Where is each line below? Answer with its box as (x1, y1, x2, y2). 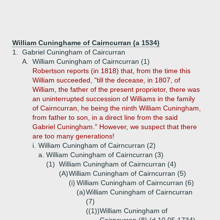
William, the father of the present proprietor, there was (32, 85, 200, 93)
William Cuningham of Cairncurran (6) (77, 179, 194, 187)
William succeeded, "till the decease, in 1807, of (32, 76, 180, 84)
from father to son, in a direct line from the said (32, 113, 178, 121)
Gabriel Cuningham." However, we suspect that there (32, 123, 197, 131)
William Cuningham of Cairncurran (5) (69, 169, 186, 177)
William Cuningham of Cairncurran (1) (32, 57, 150, 65)
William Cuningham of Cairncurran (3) (46, 151, 164, 159)
